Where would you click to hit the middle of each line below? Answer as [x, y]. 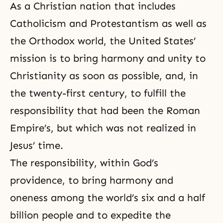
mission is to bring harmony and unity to [108, 58]
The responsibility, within [71, 163]
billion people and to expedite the [90, 215]
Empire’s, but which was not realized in [103, 128]
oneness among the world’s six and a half [108, 198]
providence [36, 180]
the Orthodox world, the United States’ [103, 41]
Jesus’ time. [37, 146]
